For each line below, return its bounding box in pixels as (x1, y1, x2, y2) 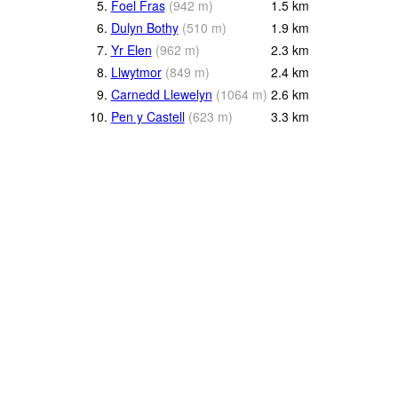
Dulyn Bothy (110, 19, 179, 37)
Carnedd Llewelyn (110, 85, 212, 104)
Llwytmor (110, 63, 162, 82)
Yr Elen (110, 41, 152, 60)
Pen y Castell (110, 107, 185, 126)
